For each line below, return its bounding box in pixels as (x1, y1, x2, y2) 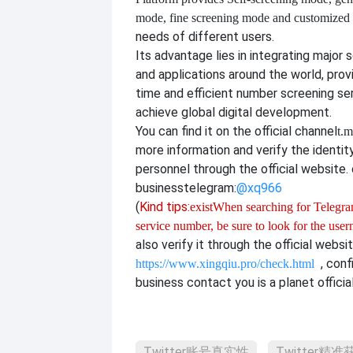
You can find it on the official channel (136, 123, 337, 139)
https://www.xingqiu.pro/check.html (136, 256, 314, 270)
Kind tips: (139, 199, 190, 214)
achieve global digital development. (136, 104, 332, 120)
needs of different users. (136, 28, 274, 44)
